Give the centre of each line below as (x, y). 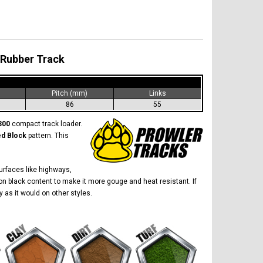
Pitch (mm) (70, 93)
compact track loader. (47, 124)
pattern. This (48, 135)
